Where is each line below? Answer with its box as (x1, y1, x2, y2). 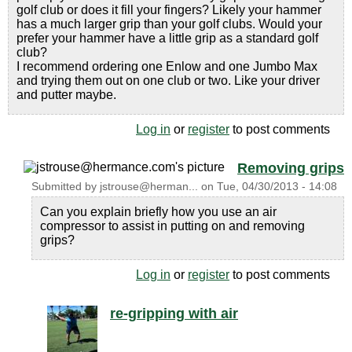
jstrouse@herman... (100, 181, 198, 192)
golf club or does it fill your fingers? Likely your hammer (16, 3, 321, 16)
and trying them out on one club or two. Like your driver (16, 74, 320, 87)
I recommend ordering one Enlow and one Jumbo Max (16, 60, 317, 73)
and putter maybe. (16, 88, 116, 101)
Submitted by (31, 181, 100, 192)
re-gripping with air (110, 306, 238, 321)
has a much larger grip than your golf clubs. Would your (16, 17, 322, 31)
